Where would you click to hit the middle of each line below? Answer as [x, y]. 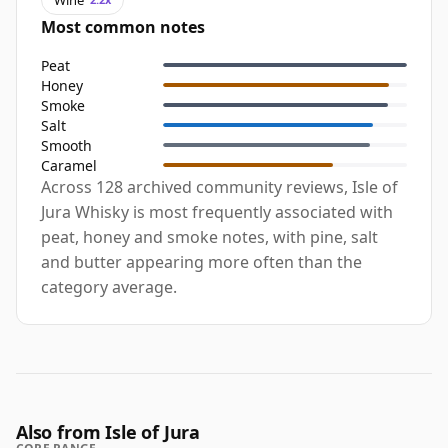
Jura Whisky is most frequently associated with [217, 212]
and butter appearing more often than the [201, 262]
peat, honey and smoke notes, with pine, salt [209, 237]
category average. [109, 287]
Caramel [69, 165]
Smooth [66, 145]
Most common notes [123, 27]
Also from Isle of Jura [108, 432]
